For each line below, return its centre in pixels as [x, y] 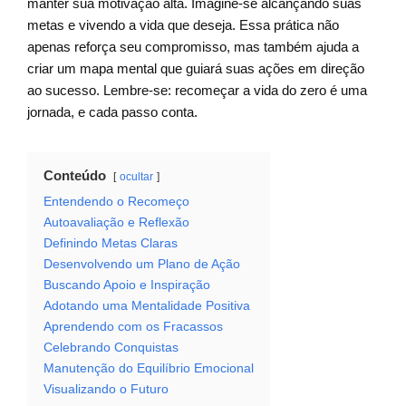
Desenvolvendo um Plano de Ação [142, 265]
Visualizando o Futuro [106, 390]
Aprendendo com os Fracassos [133, 327]
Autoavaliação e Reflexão [116, 223]
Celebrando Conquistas [111, 348]
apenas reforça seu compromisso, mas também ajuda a [193, 47]
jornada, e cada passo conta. [112, 112]
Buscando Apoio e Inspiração [127, 285]
